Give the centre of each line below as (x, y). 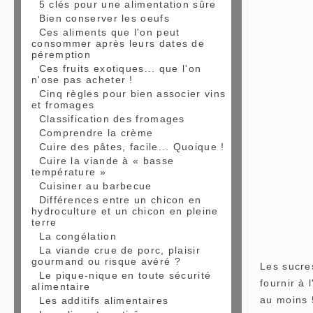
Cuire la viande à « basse (107, 161)
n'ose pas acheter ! (82, 80)
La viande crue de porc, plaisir (119, 250)
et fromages (63, 105)
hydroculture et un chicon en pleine (125, 211)
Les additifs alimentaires (104, 300)
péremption (61, 54)
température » (69, 172)
